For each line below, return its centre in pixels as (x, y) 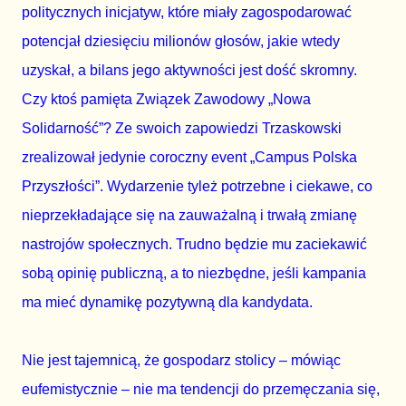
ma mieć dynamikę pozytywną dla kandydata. (167, 303)
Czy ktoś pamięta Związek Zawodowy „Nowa (166, 100)
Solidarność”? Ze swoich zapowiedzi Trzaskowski (182, 129)
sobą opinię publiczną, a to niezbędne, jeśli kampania (194, 274)
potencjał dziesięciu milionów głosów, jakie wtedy (181, 42)
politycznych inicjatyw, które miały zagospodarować (187, 13)
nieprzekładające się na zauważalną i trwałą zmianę (189, 216)
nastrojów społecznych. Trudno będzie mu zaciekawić (194, 245)
